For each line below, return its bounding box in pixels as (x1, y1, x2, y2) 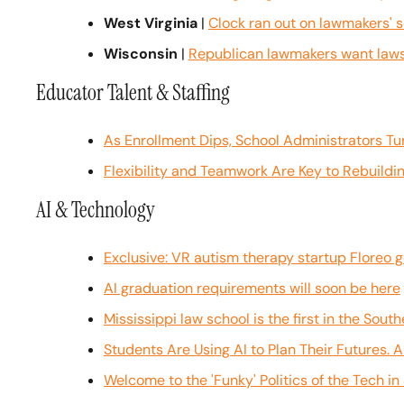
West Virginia (104, 14, 197, 32)
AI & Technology (36, 196, 155, 224)
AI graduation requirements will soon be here (104, 279, 400, 298)
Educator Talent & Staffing (36, 78, 230, 106)
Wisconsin (104, 44, 178, 63)
